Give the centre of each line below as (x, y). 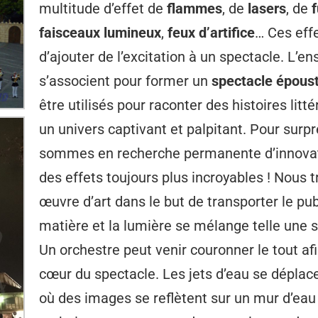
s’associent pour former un (125, 81)
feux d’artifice (209, 33)
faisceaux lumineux (100, 33)
